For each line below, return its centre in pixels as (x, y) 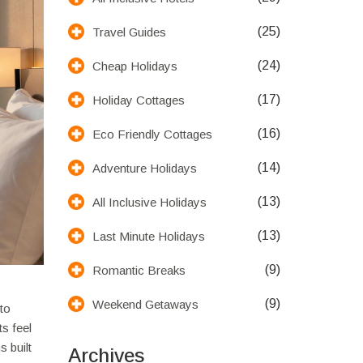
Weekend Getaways (145, 304)
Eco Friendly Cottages (152, 134)
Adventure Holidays (144, 168)
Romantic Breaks (139, 270)
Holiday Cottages (138, 100)
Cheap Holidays (135, 66)
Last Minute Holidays (148, 236)
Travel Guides (129, 32)
